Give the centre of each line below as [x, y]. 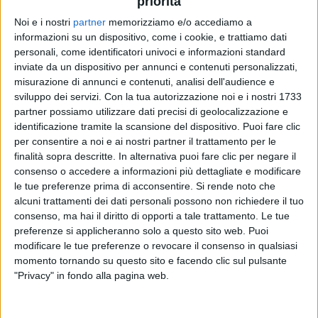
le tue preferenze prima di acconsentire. [104, 186]
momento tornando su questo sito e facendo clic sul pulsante [150, 260]
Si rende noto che [236, 186]
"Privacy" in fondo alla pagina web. [92, 275]
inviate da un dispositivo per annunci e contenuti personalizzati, [156, 66]
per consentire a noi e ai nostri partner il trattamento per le [145, 141]
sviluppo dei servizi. [58, 96]
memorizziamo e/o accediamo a [179, 22]
